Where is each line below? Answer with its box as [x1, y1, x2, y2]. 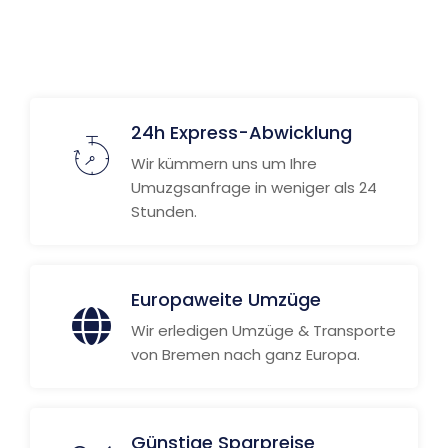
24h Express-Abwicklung [131, 120, 352, 145]
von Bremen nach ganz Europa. [131, 344, 360, 365]
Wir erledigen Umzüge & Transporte [131, 320, 396, 341]
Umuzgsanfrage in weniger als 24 [131, 177, 377, 198]
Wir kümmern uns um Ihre [131, 153, 317, 174]
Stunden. [131, 201, 197, 222]
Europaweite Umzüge [131, 287, 321, 312]
